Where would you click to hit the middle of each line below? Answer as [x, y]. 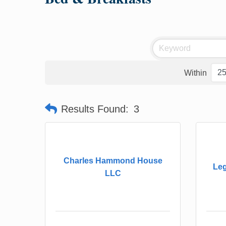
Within [195, 73]
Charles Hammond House [113, 160]
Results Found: [95, 109]
